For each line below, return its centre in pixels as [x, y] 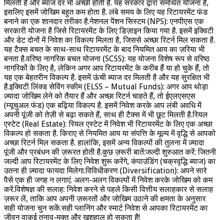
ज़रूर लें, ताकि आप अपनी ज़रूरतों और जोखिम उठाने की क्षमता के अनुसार [105, 198]
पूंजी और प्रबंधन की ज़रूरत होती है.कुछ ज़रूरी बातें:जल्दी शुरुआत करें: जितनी [110, 152]
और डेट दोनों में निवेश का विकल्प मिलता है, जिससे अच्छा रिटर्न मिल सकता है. [110, 40]
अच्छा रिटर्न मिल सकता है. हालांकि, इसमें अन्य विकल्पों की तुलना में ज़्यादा [104, 142]
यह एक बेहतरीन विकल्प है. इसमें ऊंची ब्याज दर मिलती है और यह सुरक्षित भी [107, 77]
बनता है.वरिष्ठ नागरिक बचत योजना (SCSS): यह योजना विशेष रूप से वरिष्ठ [107, 58]
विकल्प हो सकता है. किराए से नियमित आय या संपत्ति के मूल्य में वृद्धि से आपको [110, 133]
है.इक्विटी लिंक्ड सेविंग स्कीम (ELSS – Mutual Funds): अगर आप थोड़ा [106, 86]
